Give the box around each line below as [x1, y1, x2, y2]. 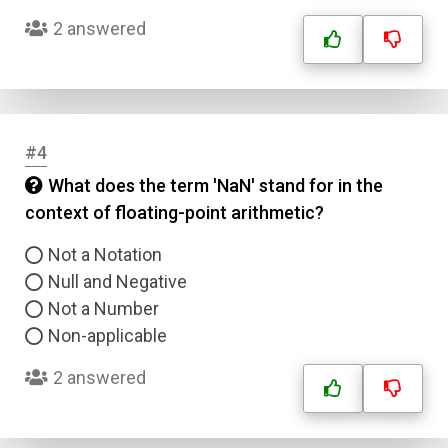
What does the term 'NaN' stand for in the [48, 175, 383, 196]
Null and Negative [48, 271, 187, 292]
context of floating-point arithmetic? [25, 202, 324, 223]
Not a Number [48, 298, 159, 319]
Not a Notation [48, 244, 162, 265]
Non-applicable [48, 325, 167, 346]
